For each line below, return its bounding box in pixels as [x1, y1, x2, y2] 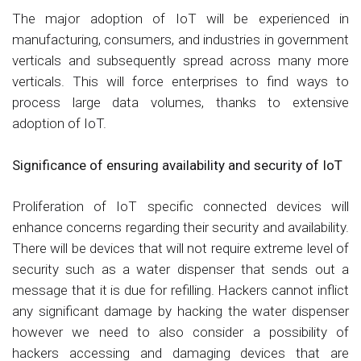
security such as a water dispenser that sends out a [12, 261, 349, 278]
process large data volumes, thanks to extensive [12, 94, 349, 111]
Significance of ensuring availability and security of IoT [12, 156, 342, 173]
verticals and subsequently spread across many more [12, 52, 349, 69]
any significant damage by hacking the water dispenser [12, 303, 349, 320]
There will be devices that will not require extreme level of [12, 240, 349, 257]
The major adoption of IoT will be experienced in [12, 10, 349, 27]
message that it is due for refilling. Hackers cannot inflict [12, 282, 349, 299]
